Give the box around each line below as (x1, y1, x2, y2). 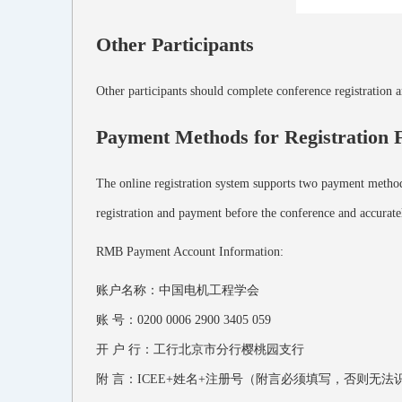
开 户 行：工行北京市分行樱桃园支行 (96, 342, 304, 356)
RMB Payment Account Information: (96, 244, 284, 258)
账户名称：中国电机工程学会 (96, 283, 259, 297)
